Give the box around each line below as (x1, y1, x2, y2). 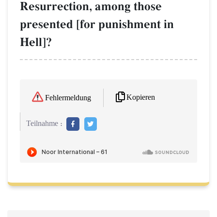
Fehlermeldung (45, 93, 91, 102)
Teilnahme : (26, 119, 62, 128)
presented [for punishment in (20, 17, 174, 32)
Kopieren (126, 93, 155, 102)
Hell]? (20, 35, 52, 50)
